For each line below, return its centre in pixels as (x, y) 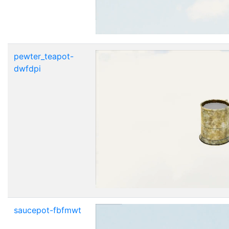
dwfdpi (27, 68)
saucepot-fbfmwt (48, 210)
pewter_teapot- (44, 56)
